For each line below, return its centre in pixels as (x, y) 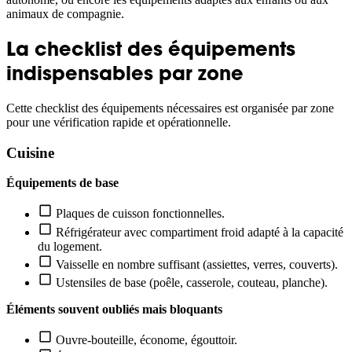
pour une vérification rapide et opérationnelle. (120, 122)
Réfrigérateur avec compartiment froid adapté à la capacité (198, 232)
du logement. (70, 246)
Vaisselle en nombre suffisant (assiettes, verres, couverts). (196, 264)
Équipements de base (62, 183)
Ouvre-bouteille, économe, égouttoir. (145, 340)
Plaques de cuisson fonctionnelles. (139, 214)
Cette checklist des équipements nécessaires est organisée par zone (170, 108)
